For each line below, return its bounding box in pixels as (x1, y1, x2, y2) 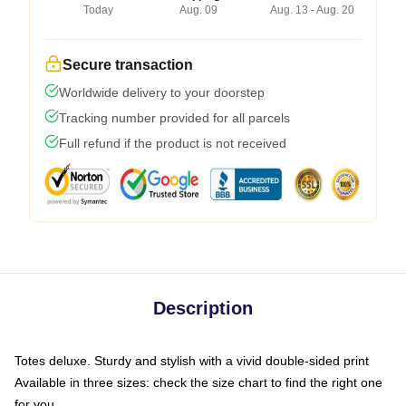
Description (153, 297, 253, 318)
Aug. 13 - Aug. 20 (270, 3, 354, 16)
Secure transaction (63, 56, 193, 72)
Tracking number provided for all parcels (59, 110, 290, 125)
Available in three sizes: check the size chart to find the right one (14, 374, 382, 390)
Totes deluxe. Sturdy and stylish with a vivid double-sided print (14, 353, 369, 368)
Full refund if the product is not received (59, 135, 286, 150)
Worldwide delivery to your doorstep (59, 84, 265, 100)
